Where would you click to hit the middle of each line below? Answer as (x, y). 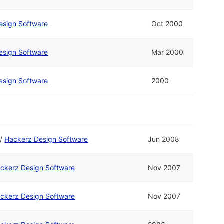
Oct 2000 (167, 23)
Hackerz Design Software (46, 139)
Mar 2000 (168, 52)
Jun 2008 (164, 139)
